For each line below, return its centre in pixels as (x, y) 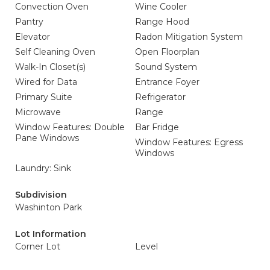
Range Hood (162, 22)
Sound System (166, 67)
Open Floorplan (167, 52)
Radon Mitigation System (189, 37)
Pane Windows (47, 138)
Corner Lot (38, 246)
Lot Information (51, 234)
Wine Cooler (161, 7)
